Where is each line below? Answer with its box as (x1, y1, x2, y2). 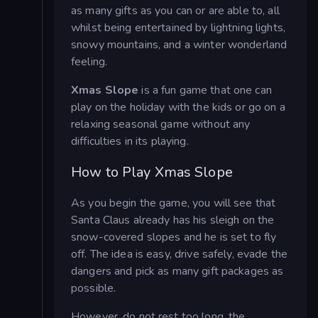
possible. (71, 280, 116, 297)
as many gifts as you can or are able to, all (71, 3, 280, 19)
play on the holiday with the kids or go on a (71, 99, 285, 116)
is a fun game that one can (141, 82, 272, 99)
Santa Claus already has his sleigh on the (71, 212, 275, 229)
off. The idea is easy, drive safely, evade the (71, 246, 288, 263)
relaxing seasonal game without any (71, 116, 251, 133)
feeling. (71, 54, 108, 70)
